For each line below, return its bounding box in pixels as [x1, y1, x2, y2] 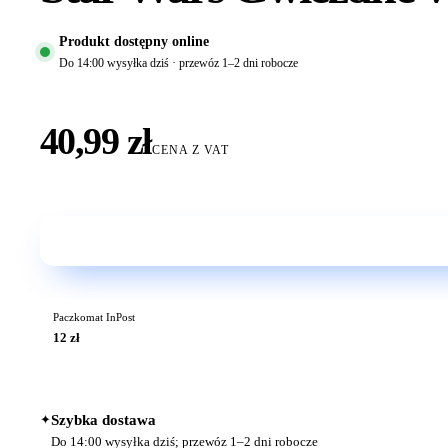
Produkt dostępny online [58, 32, 209, 49]
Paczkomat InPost [52, 312, 135, 324]
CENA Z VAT [151, 142, 229, 157]
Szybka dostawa [51, 412, 156, 429]
